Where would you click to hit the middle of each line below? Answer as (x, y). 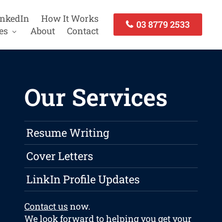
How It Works (70, 18)
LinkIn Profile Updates (83, 179)
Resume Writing (68, 133)
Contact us (46, 206)
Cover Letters (60, 156)
